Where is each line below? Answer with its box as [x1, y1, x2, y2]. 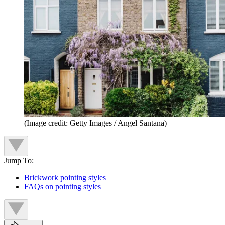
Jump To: [4, 156, 34, 165]
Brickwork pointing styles [24, 173, 106, 182]
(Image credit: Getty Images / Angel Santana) [24, 118, 167, 127]
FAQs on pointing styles [24, 182, 101, 191]
